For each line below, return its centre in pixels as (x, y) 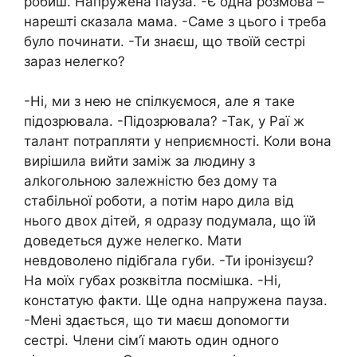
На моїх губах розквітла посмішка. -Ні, (153, 281)
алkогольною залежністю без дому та (151, 181)
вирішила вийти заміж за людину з (139, 161)
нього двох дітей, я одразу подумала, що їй (170, 221)
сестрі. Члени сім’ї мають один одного (151, 341)
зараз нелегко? (75, 61)
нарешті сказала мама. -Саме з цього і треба (175, 21)
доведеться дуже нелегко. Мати (133, 241)
